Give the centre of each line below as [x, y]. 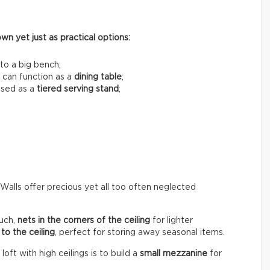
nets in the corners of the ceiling [84, 221]
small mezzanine [174, 254]
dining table [98, 77]
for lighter [171, 221]
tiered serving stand [78, 89]
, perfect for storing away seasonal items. [140, 233]
